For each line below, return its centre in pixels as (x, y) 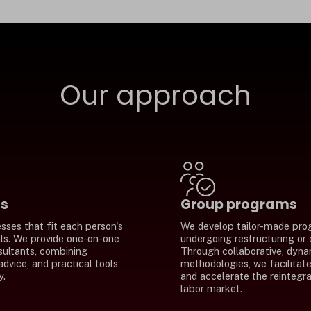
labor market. (212, 289)
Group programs (239, 205)
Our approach (155, 96)
